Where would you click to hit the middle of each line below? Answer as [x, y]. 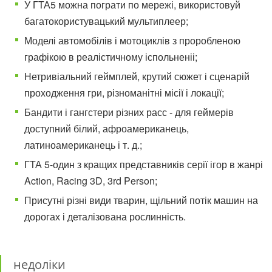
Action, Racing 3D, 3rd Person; [91, 181]
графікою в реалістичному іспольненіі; [111, 57]
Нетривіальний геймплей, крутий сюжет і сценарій [137, 76]
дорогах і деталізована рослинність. [105, 216]
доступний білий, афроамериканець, [107, 128]
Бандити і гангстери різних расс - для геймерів [129, 112]
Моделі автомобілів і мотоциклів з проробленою [132, 40]
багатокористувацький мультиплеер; [106, 21]
